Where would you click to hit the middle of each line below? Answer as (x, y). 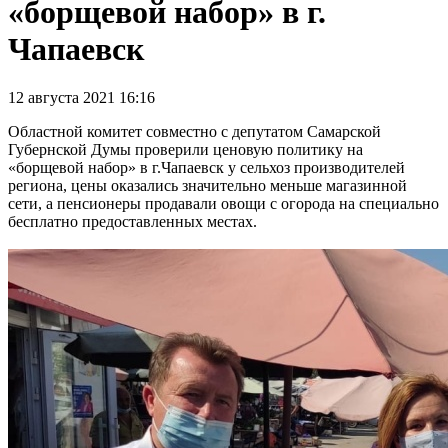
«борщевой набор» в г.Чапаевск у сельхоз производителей (206, 168)
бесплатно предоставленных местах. (132, 222)
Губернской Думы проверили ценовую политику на (185, 150)
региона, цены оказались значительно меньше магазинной (207, 186)
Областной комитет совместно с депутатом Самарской (194, 132)
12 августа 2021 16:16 (81, 98)
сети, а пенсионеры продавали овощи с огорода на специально (223, 204)
